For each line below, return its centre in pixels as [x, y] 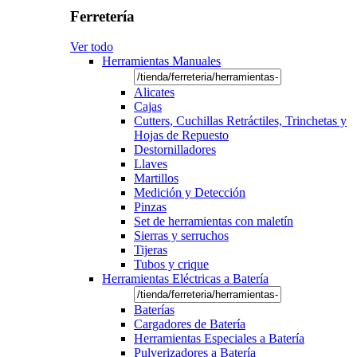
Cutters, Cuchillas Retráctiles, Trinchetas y [240, 121]
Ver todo [92, 47]
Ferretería [102, 16]
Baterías [154, 310]
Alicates [154, 92]
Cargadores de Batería [190, 324]
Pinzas [150, 207]
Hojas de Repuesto [181, 135]
